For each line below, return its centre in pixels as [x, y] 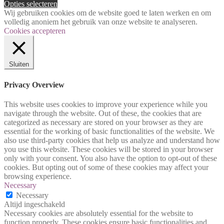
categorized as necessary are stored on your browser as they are [103, 122]
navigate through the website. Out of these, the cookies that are [103, 113]
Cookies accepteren [35, 31]
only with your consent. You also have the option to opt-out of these [110, 158]
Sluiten [19, 64]
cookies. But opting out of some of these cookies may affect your [106, 167]
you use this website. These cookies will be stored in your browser [108, 149]
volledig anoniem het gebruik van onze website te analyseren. [101, 22]
